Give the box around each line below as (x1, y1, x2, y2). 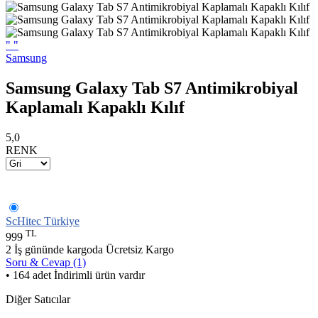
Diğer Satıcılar (6, 293, 70, 306)
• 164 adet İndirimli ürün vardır (6, 269, 145, 282)
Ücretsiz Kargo (106, 243, 174, 256)
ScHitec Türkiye (6, 214, 79, 227)
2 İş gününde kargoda (6, 243, 106, 256)
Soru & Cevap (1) (6, 256, 86, 269)
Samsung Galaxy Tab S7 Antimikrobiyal (6, 78, 298, 97)
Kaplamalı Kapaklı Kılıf (6, 97, 185, 116)
